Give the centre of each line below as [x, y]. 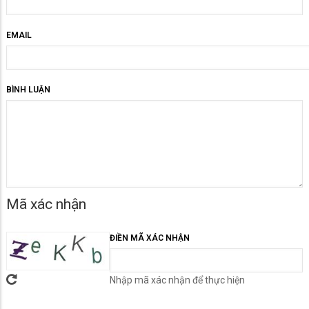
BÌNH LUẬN [28, 89]
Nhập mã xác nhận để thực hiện [177, 280]
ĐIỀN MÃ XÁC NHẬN [150, 238]
